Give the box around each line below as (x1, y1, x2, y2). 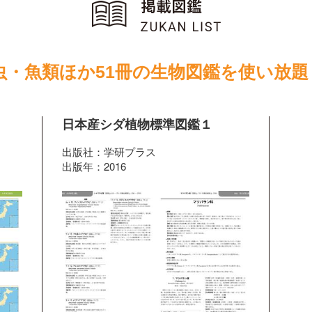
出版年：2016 (61, 159, 126, 173)
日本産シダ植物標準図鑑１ (61, 118, 212, 132)
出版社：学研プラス (61, 144, 156, 159)
